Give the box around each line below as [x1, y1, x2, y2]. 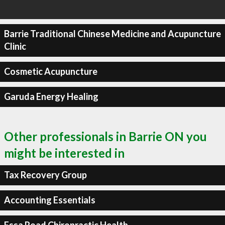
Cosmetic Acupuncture [4, 66, 97, 77]
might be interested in [4, 145, 125, 160]
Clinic [4, 41, 26, 52]
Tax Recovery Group [4, 169, 87, 180]
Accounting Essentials [4, 194, 95, 205]
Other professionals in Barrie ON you [4, 129, 207, 144]
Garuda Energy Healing [4, 91, 98, 102]
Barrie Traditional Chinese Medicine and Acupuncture [4, 28, 221, 39]
